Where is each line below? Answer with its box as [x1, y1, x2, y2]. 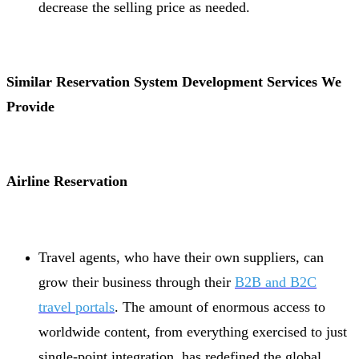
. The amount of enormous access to [115, 298, 325, 315]
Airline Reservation [6, 172, 127, 189]
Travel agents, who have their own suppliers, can [38, 248, 324, 265]
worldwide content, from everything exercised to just [38, 323, 347, 340]
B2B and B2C [235, 273, 317, 290]
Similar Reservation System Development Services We [6, 73, 341, 90]
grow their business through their [38, 273, 235, 290]
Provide [6, 98, 54, 115]
